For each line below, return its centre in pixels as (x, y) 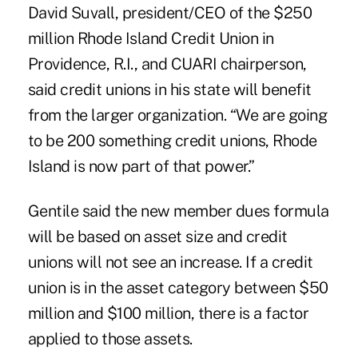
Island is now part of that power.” (141, 167)
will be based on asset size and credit (157, 237)
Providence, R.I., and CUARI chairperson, (167, 64)
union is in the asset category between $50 (178, 288)
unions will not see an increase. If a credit (170, 263)
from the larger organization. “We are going (177, 115)
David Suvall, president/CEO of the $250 (170, 13)
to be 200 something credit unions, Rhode (172, 141)
